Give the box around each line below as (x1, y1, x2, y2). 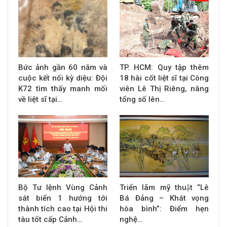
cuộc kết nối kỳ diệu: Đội (18, 73, 107, 83)
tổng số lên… (120, 95, 165, 104)
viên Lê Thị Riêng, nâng (120, 84, 209, 94)
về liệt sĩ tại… (18, 95, 62, 104)
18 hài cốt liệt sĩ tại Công (120, 73, 209, 83)
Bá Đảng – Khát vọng (120, 194, 209, 203)
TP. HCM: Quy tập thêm (120, 63, 209, 72)
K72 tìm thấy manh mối (18, 84, 107, 94)
